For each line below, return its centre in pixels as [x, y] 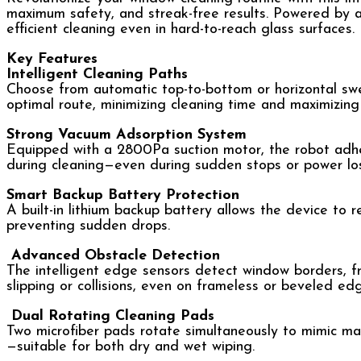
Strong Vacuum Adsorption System [127, 135]
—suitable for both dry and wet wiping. [131, 346]
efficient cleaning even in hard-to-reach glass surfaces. [180, 29]
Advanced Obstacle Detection [113, 255]
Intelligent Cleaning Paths [97, 74]
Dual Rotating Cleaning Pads [110, 316]
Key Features [52, 59]
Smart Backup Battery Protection [123, 195]
